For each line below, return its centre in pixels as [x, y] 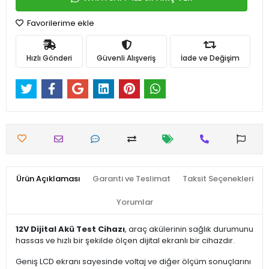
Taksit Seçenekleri [218, 179]
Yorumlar [134, 202]
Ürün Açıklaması [48, 179]
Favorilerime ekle [60, 23]
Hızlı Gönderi [50, 58]
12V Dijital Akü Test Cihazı [70, 229]
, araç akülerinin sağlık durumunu [189, 229]
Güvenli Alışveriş [126, 58]
